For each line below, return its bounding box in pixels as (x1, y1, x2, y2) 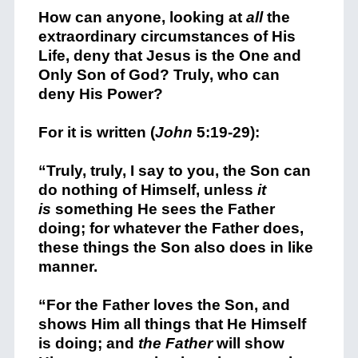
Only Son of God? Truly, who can (38, 66, 280, 83)
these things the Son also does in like (38, 238, 313, 256)
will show (212, 334, 284, 352)
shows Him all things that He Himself (38, 315, 306, 332)
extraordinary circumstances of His (38, 27, 296, 45)
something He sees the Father (50, 200, 275, 217)
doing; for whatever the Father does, (38, 219, 304, 237)
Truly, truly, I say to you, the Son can (46, 161, 311, 179)
